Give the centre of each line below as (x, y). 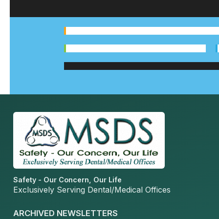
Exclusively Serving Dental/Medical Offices (92, 190)
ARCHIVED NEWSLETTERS (65, 213)
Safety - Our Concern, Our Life (67, 180)
